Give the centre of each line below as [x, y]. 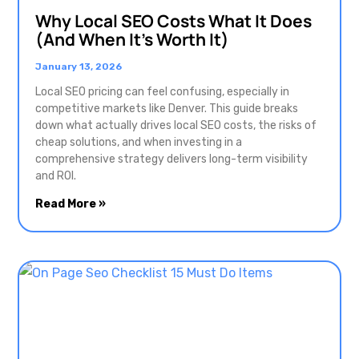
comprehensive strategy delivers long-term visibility [171, 159]
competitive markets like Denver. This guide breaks [167, 109]
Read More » [71, 204]
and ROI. [56, 176]
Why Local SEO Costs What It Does [173, 21]
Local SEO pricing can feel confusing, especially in [162, 92]
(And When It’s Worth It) [132, 40]
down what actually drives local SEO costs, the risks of [176, 126]
